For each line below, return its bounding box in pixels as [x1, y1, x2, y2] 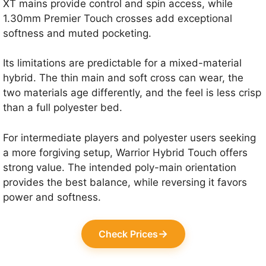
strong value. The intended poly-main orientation [3, 161, 236, 173]
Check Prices [98, 228, 158, 240]
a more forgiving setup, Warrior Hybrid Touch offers [3, 146, 248, 159]
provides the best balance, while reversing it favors [3, 176, 247, 188]
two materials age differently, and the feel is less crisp [3, 87, 261, 99]
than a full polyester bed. [3, 102, 122, 114]
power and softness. [3, 191, 101, 203]
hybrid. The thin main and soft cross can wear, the [3, 72, 243, 84]
